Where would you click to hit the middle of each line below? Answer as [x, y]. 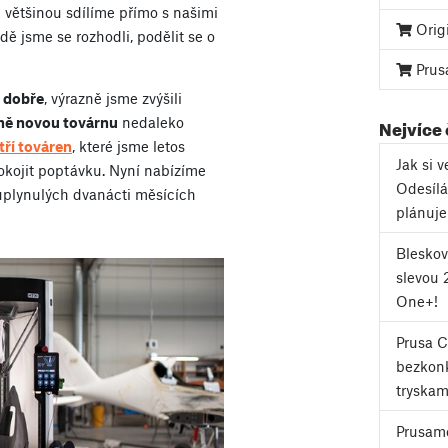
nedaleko [151, 122]
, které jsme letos [128, 146]
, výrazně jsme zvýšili [113, 98]
